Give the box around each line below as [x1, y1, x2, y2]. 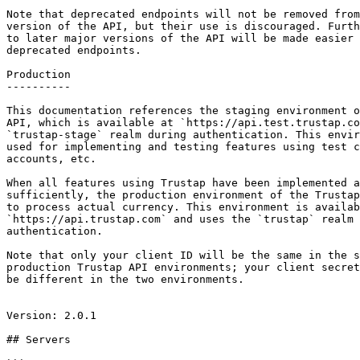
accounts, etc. [6, 153, 96, 165]
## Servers [6, 333, 71, 346]
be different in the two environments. [6, 273, 244, 285]
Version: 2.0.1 [6, 309, 96, 321]
